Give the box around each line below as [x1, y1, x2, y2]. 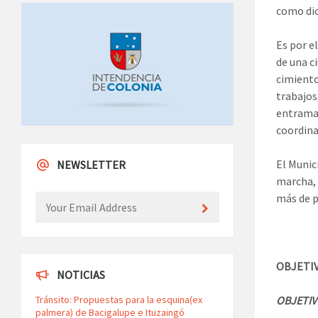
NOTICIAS [57, 268, 105, 283]
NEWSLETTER [57, 158, 126, 172]
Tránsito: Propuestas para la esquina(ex [35, 293, 202, 307]
